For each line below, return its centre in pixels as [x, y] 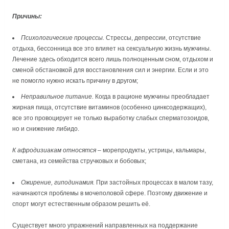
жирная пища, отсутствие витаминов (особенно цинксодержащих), [109, 108]
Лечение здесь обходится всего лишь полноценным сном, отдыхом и [113, 59]
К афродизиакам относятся [54, 151]
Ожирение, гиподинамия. [58, 183]
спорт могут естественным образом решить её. [81, 204]
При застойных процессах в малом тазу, [154, 183]
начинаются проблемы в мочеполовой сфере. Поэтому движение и [110, 193]
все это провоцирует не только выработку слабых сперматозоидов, [111, 118]
